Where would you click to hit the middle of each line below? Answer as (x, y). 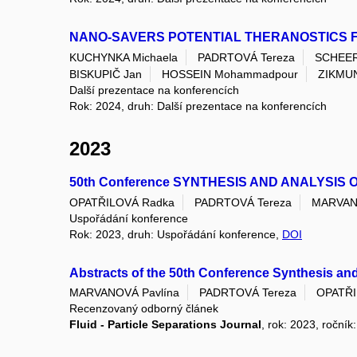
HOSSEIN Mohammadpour (230, 75)
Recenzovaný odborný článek (144, 308)
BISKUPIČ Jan (106, 75)
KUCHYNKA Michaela (124, 57)
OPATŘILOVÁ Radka (122, 202)
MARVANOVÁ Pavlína (124, 292)
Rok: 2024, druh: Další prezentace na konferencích (198, 106)
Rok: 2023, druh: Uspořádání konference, (176, 234)
